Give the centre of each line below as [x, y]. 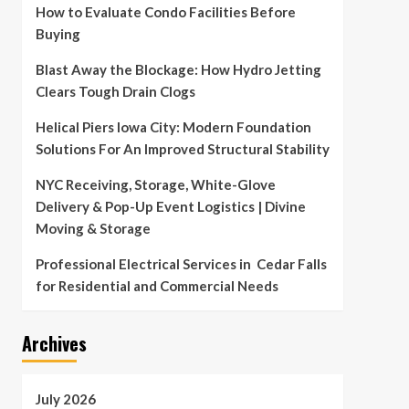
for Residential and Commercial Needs [157, 286]
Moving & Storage [93, 228]
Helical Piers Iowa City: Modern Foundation [173, 127]
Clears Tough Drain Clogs [118, 91]
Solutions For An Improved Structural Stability [182, 149]
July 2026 [65, 399]
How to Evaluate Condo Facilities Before [165, 12]
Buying [58, 34]
